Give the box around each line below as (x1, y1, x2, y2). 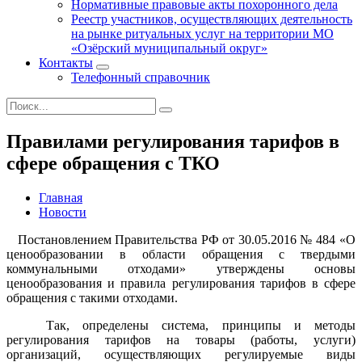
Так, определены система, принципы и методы (6, 318, 356, 332)
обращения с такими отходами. (6, 290, 178, 305)
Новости (39, 204, 86, 219)
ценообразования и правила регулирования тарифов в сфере (6, 276, 356, 290)
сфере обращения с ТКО (6, 152, 220, 174)
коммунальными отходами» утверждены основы (6, 261, 356, 276)
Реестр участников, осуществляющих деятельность (71, 12, 352, 26)
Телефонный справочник (71, 70, 210, 84)
